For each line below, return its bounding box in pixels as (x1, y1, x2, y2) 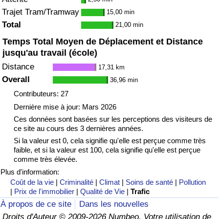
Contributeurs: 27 (13, 89, 68, 98)
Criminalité (60, 177, 94, 186)
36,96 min (110, 76, 138, 84)
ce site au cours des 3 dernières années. (13, 124, 143, 132)
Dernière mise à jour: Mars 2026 (13, 102, 116, 111)
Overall (2, 75, 30, 85)
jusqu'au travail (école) (2, 47, 97, 58)
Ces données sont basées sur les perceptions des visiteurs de (13, 114, 212, 123)
